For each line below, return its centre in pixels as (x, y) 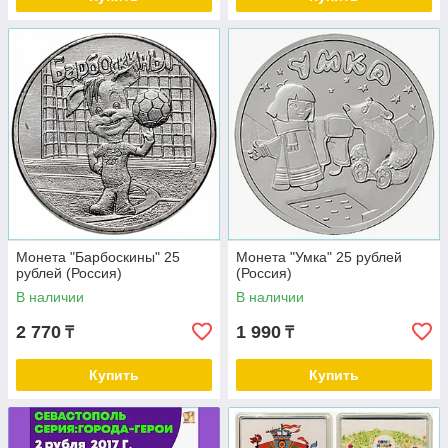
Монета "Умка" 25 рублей (319, 257)
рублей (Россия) (69, 273)
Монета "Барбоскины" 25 (98, 257)
